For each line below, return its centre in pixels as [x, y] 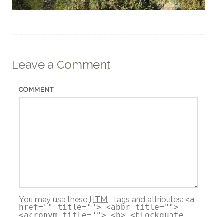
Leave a [34, 64]
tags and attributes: [148, 199]
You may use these [54, 199]
